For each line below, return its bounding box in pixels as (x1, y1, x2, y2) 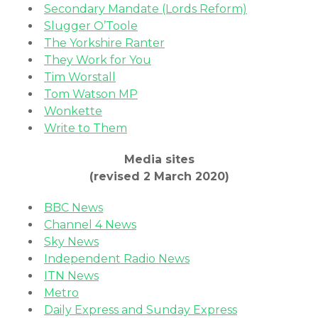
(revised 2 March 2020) (89, 170, 229, 183)
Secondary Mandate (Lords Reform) (44, 2, 247, 16)
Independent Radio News (44, 252, 190, 265)
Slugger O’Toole (44, 19, 138, 33)
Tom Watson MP (44, 87, 138, 101)
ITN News (44, 269, 99, 283)
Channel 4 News (44, 218, 136, 231)
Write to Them (44, 121, 127, 135)
